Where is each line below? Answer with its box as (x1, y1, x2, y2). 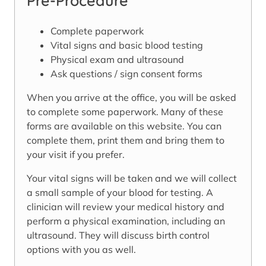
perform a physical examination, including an (27, 215, 225, 227)
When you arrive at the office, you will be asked (27, 91, 236, 104)
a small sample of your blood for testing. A (27, 186, 213, 199)
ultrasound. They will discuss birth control (27, 229, 210, 242)
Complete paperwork (50, 25, 144, 37)
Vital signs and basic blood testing (50, 39, 203, 52)
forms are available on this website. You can (27, 120, 221, 132)
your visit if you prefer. (27, 148, 125, 161)
